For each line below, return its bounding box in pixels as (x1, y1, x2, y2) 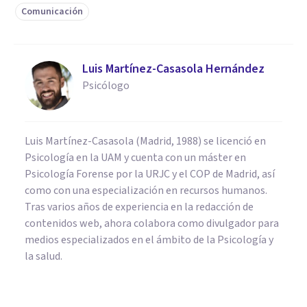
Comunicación (21, 4, 83, 19)
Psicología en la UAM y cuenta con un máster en (25, 149, 246, 165)
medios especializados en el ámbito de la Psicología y (25, 232, 273, 247)
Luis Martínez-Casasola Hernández (82, 60, 265, 77)
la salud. (25, 248, 62, 264)
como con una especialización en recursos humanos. (25, 182, 267, 198)
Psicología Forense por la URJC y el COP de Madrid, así (25, 166, 275, 182)
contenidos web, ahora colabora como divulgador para (25, 215, 279, 231)
